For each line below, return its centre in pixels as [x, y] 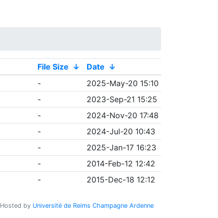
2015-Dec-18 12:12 [121, 180]
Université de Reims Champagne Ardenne [93, 206]
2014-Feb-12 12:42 [121, 163]
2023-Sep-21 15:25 [122, 99]
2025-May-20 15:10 [122, 83]
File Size [53, 67]
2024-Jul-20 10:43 [121, 131]
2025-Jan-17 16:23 [121, 147]
